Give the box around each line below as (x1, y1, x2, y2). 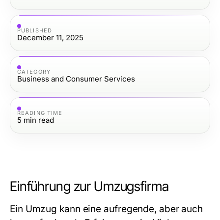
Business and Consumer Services (17, 74, 135, 83)
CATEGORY (17, 68, 51, 75)
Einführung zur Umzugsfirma (10, 178, 169, 194)
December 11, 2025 (17, 32, 83, 42)
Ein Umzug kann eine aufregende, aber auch (10, 203, 203, 215)
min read (24, 115, 54, 125)
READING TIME (17, 109, 63, 116)
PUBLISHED (17, 27, 52, 34)
